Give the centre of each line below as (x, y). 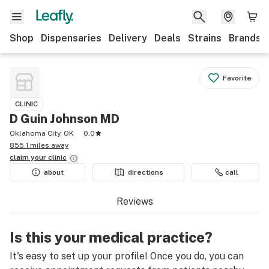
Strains (205, 38)
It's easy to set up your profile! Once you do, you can (127, 256)
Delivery (128, 38)
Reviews (134, 201)
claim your (29, 157)
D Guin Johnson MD (65, 119)
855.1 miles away (39, 145)
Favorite (237, 78)
